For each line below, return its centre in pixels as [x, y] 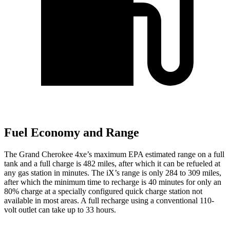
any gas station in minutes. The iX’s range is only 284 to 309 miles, [113, 173]
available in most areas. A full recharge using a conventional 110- [109, 201]
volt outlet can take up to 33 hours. [60, 210]
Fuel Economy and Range [72, 133]
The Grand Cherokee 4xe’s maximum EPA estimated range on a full [114, 155]
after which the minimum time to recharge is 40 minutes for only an [113, 182]
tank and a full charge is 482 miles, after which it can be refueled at [112, 164]
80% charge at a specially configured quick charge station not [103, 191]
